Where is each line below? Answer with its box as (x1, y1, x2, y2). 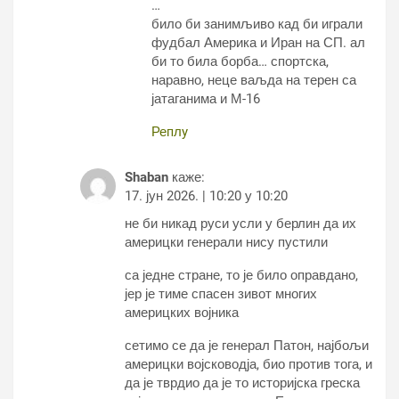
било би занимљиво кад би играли (151, 16, 362, 33)
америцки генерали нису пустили (125, 234, 328, 251)
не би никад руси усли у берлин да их (125, 216, 356, 232)
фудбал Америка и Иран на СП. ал (151, 35, 365, 52)
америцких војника (125, 305, 239, 322)
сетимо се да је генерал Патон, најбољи (125, 338, 369, 354)
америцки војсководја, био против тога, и (125, 356, 372, 373)
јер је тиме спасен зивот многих (125, 286, 317, 303)
